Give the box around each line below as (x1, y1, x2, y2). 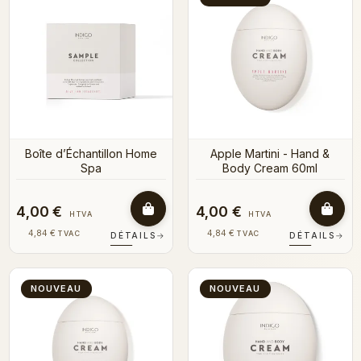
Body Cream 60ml (222, 161, 318, 176)
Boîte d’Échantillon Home (24, 147, 157, 161)
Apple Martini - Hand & (210, 147, 330, 161)
